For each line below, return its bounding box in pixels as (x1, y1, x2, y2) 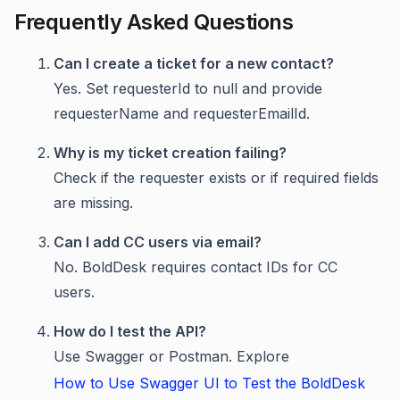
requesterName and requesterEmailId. (54, 104, 310, 122)
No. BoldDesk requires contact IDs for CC (54, 258, 337, 276)
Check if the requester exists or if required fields (54, 169, 379, 187)
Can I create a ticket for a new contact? (54, 54, 334, 72)
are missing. (54, 194, 133, 212)
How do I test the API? (54, 322, 206, 340)
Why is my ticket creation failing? (54, 144, 287, 162)
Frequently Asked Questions (14, 9, 293, 35)
